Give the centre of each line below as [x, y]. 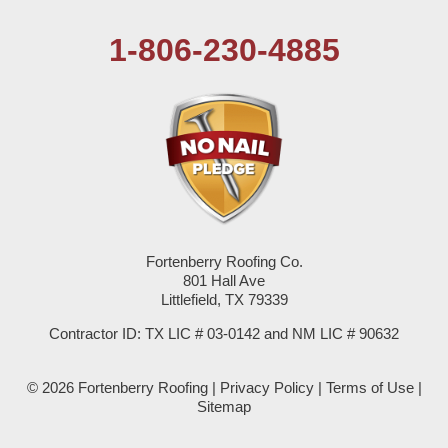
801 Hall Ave [224, 280]
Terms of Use [369, 387]
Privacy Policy [266, 387]
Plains [42, 50]
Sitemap [224, 406]
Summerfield [65, 332]
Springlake [58, 238]
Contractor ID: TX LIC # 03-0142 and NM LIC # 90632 [224, 333]
